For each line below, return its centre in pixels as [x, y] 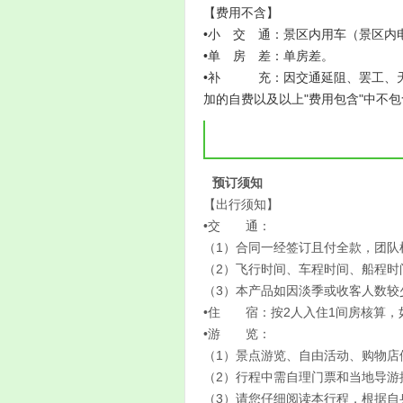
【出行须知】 [241, 204]
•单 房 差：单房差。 [269, 56]
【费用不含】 [241, 13]
